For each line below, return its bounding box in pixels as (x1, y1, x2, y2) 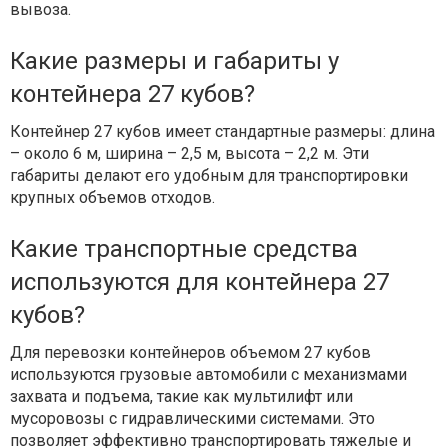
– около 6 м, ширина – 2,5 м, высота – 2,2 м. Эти (10, 144, 369, 164)
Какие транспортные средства (10, 235, 358, 264)
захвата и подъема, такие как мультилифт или (10, 387, 353, 407)
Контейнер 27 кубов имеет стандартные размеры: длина (10, 122, 435, 142)
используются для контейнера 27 (10, 268, 389, 297)
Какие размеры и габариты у (10, 47, 339, 76)
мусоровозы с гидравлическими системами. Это (10, 409, 375, 429)
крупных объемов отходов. (10, 188, 215, 208)
